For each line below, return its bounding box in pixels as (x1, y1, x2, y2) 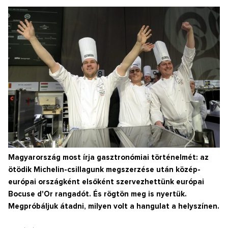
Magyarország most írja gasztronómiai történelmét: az (8, 154, 209, 162)
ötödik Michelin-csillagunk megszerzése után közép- (8, 166, 201, 174)
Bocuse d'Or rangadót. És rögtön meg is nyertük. (8, 190, 187, 198)
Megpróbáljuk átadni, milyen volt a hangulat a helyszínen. (8, 203, 219, 211)
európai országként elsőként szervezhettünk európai (8, 178, 204, 186)
